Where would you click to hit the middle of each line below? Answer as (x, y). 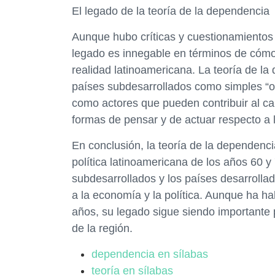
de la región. (102, 228)
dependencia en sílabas (150, 254)
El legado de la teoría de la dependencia (171, 11)
